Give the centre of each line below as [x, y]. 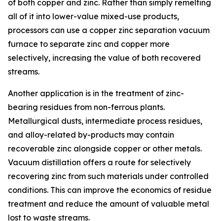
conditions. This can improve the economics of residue [110, 190]
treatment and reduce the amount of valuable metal [109, 204]
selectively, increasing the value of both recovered [104, 58]
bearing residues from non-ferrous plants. [86, 107]
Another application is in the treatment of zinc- [96, 93]
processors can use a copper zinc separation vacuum [109, 30]
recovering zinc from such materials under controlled [108, 176]
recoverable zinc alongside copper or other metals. [105, 149]
